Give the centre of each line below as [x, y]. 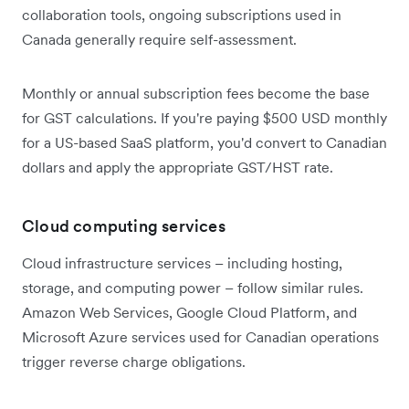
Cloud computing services [124, 225]
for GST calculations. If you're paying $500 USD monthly [204, 117]
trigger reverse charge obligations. [134, 361]
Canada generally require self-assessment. [159, 39]
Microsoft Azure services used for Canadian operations [200, 336]
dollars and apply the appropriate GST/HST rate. [178, 167]
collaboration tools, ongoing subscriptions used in [182, 14]
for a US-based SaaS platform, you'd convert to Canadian [204, 142]
